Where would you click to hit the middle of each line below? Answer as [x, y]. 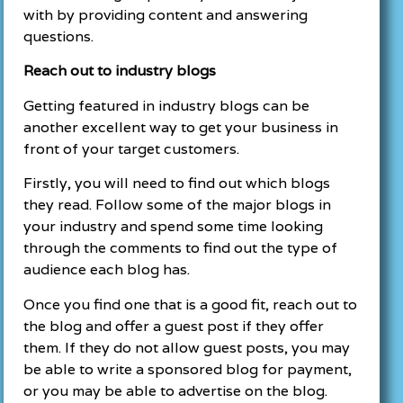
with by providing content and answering [166, 15]
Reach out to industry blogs [120, 71]
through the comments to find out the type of [181, 248]
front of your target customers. [132, 148]
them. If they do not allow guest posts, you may [187, 347]
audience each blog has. [107, 270]
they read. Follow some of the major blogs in [178, 205]
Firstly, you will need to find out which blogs [177, 184]
